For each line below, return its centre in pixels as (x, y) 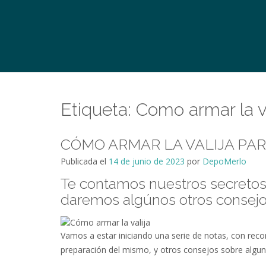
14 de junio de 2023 (147, 161)
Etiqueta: (98, 110)
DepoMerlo (224, 161)
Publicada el (85, 161)
